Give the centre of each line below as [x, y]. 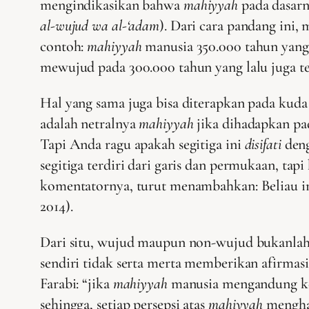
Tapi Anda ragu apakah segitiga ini [142, 144]
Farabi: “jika [77, 283]
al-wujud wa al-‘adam [100, 25]
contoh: [64, 46]
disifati [263, 144]
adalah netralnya [90, 123]
